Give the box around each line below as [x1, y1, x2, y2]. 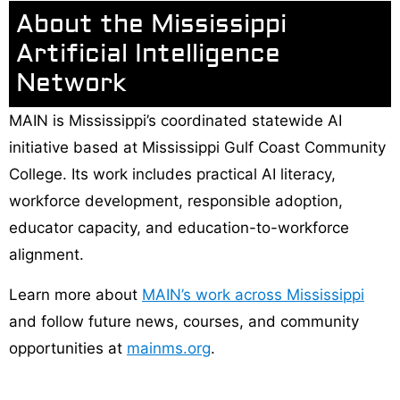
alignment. [9, 246, 84, 264]
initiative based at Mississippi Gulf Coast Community [9, 138, 386, 157]
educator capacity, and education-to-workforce [9, 219, 349, 237]
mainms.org [127, 338, 211, 357]
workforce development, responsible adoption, [9, 192, 343, 211]
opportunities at [9, 338, 127, 357]
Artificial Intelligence [16, 38, 280, 71]
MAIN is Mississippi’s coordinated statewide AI [9, 112, 342, 130]
